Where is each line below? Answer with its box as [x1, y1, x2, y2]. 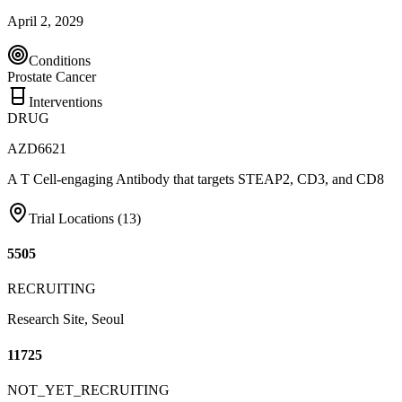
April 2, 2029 [7, 13, 83, 29]
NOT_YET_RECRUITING [7, 381, 170, 398]
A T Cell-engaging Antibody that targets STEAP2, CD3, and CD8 [7, 170, 384, 187]
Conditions [29, 52, 91, 68]
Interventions [29, 93, 102, 109]
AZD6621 [7, 140, 66, 156]
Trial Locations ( [29, 210, 122, 226]
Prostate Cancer [7, 68, 96, 84]
